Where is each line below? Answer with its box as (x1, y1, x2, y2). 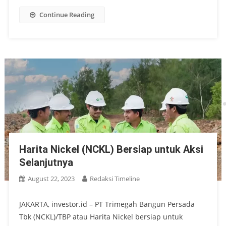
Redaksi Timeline (89, 174, 140, 183)
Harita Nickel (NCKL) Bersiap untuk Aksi (19, 143, 203, 155)
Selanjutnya (19, 156, 73, 168)
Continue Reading (39, 10, 94, 19)
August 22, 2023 (27, 174, 75, 183)
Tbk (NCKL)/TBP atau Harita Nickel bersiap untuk (19, 211, 183, 221)
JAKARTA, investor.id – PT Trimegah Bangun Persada (19, 199, 195, 209)
